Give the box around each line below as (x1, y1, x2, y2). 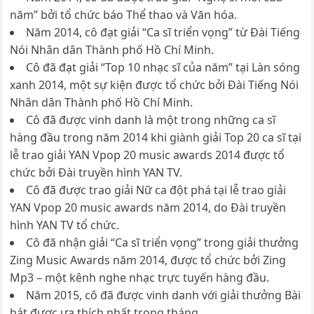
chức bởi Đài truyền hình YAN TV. (10, 165, 183, 180)
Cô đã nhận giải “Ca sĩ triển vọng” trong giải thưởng (26, 235, 299, 250)
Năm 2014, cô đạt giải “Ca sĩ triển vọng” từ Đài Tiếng (26, 25, 301, 40)
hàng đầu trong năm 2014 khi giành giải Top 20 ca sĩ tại (10, 130, 302, 145)
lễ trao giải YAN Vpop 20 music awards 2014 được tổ (10, 147, 285, 163)
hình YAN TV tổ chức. (10, 217, 120, 233)
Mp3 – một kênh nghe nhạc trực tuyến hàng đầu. (10, 270, 270, 285)
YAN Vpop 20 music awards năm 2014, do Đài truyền (10, 200, 287, 215)
